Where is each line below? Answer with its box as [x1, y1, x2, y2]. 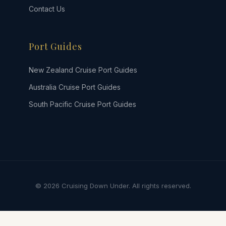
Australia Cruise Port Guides [28, 83, 121, 91]
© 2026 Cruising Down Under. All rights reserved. [35, 182, 191, 190]
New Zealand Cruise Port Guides [28, 66, 137, 74]
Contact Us [28, 5, 65, 13]
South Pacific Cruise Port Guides [28, 100, 136, 108]
